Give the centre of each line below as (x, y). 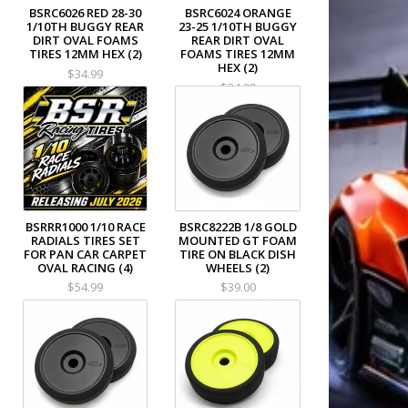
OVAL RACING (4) (86, 267)
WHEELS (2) (238, 267)
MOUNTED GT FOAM (238, 240)
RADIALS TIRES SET (85, 240)
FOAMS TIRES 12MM (238, 54)
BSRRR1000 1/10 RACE (85, 226)
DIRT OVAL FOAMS (85, 41)
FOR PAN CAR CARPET (86, 254)
